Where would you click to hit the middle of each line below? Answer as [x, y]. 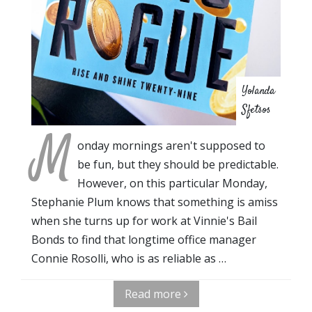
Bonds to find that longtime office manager [144, 239]
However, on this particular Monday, [172, 183]
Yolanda [258, 91]
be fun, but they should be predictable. [178, 164]
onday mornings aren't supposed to [171, 145]
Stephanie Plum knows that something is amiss [155, 202]
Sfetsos [256, 110]
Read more [154, 294]
